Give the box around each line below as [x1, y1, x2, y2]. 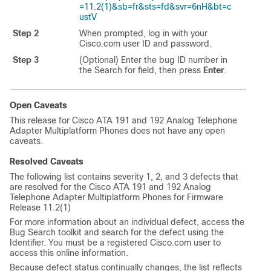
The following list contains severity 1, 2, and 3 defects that [10, 171, 238, 181]
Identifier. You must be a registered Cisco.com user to [10, 237, 221, 247]
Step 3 [13, 54, 39, 65]
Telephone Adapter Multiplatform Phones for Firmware [10, 192, 223, 202]
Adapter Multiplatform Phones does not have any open [10, 125, 225, 135]
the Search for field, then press [79, 65, 203, 75]
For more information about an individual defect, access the [10, 217, 244, 227]
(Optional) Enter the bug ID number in [79, 54, 227, 65]
